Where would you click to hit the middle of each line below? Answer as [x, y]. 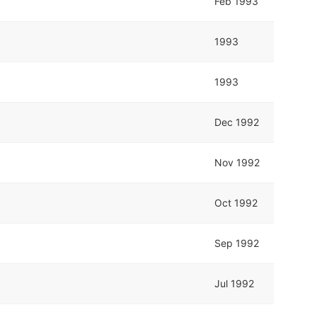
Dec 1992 [237, 122]
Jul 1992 [235, 283]
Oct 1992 [236, 202]
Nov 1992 [237, 162]
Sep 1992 [237, 243]
